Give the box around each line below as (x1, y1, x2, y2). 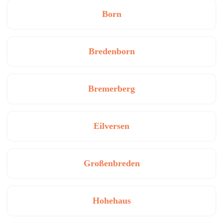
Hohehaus (92, 196, 131, 206)
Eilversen (94, 121, 129, 131)
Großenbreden (83, 158, 140, 169)
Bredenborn (88, 46, 135, 57)
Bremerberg (88, 84, 135, 94)
